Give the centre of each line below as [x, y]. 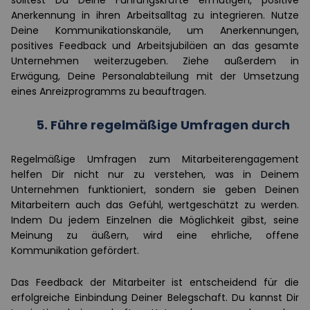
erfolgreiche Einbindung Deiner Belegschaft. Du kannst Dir [155, 297]
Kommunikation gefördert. [75, 250]
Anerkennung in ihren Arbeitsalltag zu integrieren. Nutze [155, 15]
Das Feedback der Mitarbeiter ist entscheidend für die [155, 282]
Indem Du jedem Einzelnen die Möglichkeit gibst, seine [155, 220]
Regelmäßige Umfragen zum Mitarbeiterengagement [155, 159]
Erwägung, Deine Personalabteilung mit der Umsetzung [155, 76]
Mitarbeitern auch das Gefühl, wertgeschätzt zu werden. [155, 204]
